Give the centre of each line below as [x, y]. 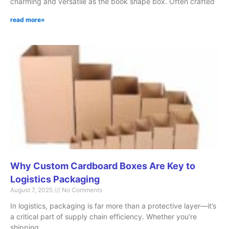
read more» [28, 19]
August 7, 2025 [32, 190]
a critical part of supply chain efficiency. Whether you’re [104, 216]
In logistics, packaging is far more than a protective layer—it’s [113, 205]
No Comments [81, 190]
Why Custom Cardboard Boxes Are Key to [103, 166]
